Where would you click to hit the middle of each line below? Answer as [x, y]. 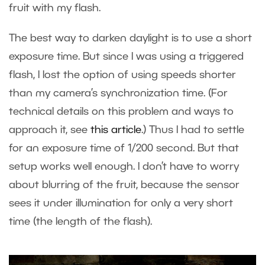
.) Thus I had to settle [193, 130]
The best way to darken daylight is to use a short [130, 38]
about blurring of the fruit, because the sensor [124, 185]
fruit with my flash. [55, 8]
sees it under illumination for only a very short [121, 203]
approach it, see [50, 130]
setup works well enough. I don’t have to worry [124, 167]
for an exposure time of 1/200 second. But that [124, 148]
